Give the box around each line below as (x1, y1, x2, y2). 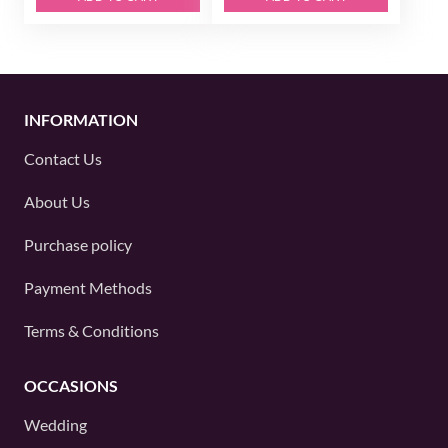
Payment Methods (24, 278, 152, 297)
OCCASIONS (24, 376, 118, 395)
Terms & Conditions (24, 321, 159, 340)
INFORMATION (24, 110, 138, 129)
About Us (24, 192, 90, 211)
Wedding (24, 415, 87, 434)
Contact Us (24, 149, 102, 168)
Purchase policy (24, 235, 132, 254)
